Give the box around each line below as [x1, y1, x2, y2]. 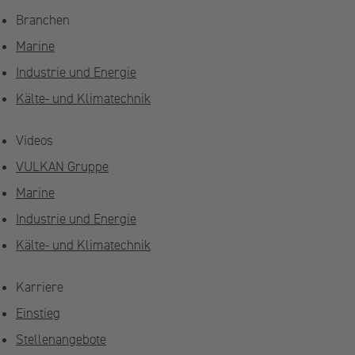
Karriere [16, 279, 63, 296]
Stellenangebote [16, 331, 106, 348]
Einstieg [16, 305, 60, 322]
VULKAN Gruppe [16, 158, 109, 175]
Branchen [16, 12, 70, 29]
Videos [16, 132, 53, 149]
